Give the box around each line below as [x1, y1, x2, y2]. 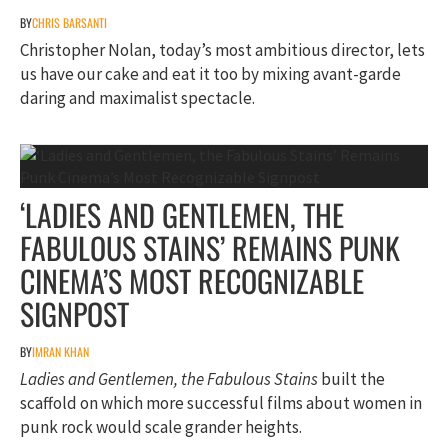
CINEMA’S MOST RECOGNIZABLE [20, 258, 364, 304]
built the [318, 368, 385, 391]
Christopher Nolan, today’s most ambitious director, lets [20, 39, 425, 62]
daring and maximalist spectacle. [20, 87, 255, 110]
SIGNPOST [20, 291, 129, 337]
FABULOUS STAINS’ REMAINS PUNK [20, 225, 400, 271]
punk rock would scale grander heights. [20, 416, 302, 439]
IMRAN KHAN [32, 343, 89, 361]
